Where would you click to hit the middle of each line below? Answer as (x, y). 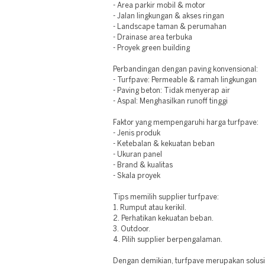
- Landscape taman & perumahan (170, 27)
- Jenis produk (137, 133)
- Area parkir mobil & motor (159, 6)
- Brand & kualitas (143, 165)
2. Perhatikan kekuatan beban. (164, 219)
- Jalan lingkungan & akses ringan (169, 16)
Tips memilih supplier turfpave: (166, 197)
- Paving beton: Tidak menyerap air (172, 91)
